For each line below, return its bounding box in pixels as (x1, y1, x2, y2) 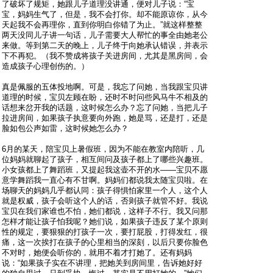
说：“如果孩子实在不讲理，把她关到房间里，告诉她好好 (2, 258, 202, 268)
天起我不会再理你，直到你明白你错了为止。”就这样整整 (2, 20, 202, 30)
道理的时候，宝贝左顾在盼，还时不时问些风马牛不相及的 (2, 93, 208, 102)
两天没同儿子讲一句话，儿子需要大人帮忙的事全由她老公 (2, 30, 208, 40)
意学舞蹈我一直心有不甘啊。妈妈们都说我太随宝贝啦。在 (2, 175, 208, 185)
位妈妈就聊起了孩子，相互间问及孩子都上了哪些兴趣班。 (2, 155, 208, 165)
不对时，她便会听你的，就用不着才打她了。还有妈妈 (2, 248, 192, 258)
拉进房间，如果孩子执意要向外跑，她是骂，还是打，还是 (2, 113, 208, 123)
